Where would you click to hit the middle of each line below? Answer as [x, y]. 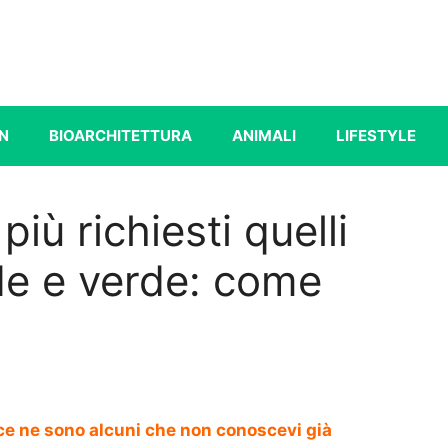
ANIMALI [264, 135]
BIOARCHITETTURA [120, 135]
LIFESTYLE [376, 135]
